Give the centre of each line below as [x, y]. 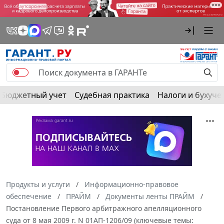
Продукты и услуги [38, 184]
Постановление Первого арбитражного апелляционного [104, 208]
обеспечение [29, 196]
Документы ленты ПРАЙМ [150, 196]
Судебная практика [112, 95]
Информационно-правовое [131, 184]
